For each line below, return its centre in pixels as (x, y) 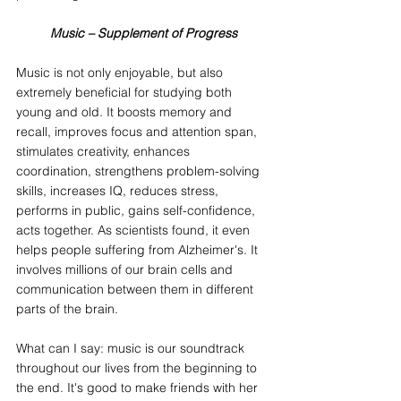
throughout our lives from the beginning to (138, 368)
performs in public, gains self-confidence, (137, 210)
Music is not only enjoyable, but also (121, 73)
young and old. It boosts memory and (126, 112)
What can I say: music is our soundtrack (132, 348)
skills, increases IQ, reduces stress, (119, 191)
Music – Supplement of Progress (143, 33)
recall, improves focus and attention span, (138, 132)
